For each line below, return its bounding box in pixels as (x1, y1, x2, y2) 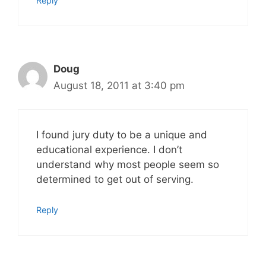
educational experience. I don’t (36, 144, 182, 156)
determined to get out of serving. (36, 173, 194, 185)
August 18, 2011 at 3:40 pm (53, 79, 185, 91)
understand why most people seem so (36, 159, 219, 170)
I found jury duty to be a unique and (36, 129, 207, 141)
